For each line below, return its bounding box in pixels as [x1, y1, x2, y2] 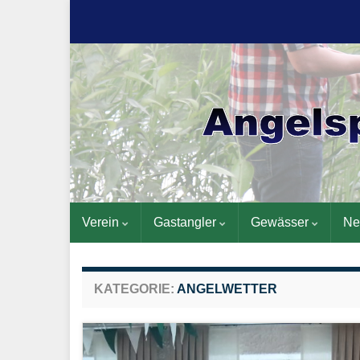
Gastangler [153, 215, 219, 229]
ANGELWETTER [177, 282, 277, 296]
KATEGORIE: [94, 282, 177, 296]
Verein [82, 215, 122, 229]
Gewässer [251, 215, 312, 229]
